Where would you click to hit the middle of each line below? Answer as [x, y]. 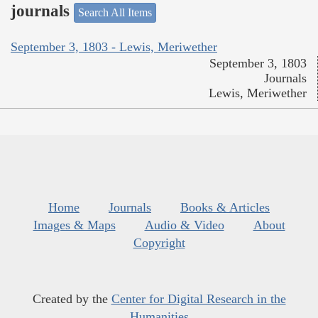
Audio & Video [184, 225]
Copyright [159, 243]
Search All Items [115, 12]
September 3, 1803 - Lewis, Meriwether [114, 47]
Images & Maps [74, 225]
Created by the [72, 299]
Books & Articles [225, 208]
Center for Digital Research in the [198, 299]
